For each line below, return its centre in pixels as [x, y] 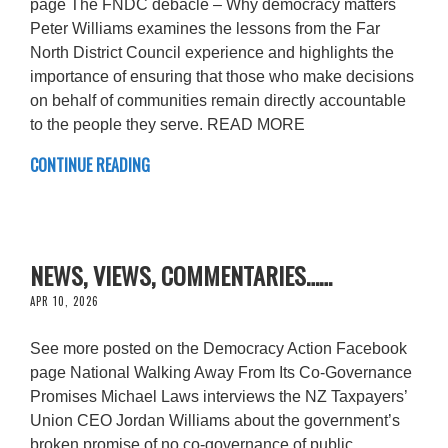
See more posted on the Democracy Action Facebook [218, 348]
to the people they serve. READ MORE [171, 124]
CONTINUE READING [90, 164]
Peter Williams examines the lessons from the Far [205, 28]
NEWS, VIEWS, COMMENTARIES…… [181, 274]
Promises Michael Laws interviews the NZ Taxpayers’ [218, 396]
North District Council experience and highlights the [212, 52]
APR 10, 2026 [64, 300]
